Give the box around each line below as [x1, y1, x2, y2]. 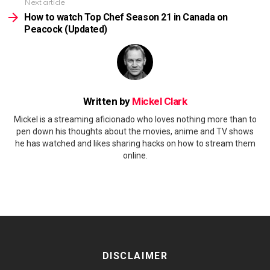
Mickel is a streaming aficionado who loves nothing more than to [13, 115, 257, 125]
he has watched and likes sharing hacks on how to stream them [14, 139, 256, 149]
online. [122, 151, 148, 161]
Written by [83, 95, 133, 107]
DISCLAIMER [102, 250, 168, 262]
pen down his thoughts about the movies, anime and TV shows [16, 127, 254, 137]
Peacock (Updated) [24, 23, 107, 35]
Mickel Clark [132, 95, 187, 107]
